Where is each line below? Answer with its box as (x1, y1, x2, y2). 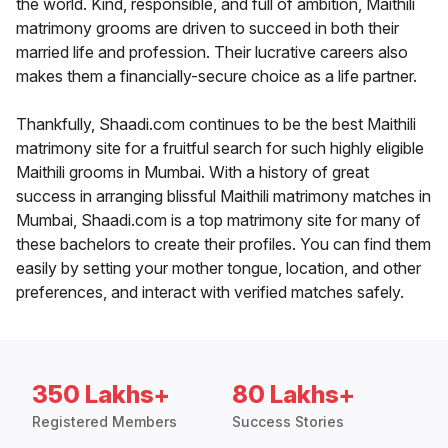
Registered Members (32, 413, 177, 431)
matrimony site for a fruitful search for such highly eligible (16, 138, 424, 159)
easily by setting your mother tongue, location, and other (16, 258, 421, 279)
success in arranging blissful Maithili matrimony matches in (16, 186, 431, 207)
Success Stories (232, 413, 344, 431)
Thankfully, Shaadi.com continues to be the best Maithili (16, 114, 416, 135)
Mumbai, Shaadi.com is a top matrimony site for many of (16, 210, 421, 231)
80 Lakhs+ (232, 380, 355, 410)
